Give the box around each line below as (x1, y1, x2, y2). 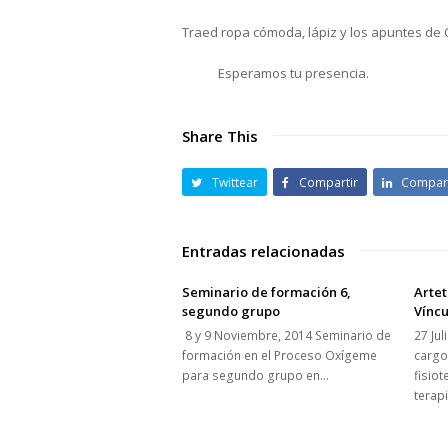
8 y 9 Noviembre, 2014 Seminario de (182, 327, 391, 345)
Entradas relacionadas (182, 241, 345, 262)
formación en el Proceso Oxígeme (182, 347, 377, 365)
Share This (182, 126, 258, 146)
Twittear (211, 173, 258, 191)
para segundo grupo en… (182, 367, 329, 385)
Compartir (298, 173, 358, 191)
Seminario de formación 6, (182, 283, 351, 302)
